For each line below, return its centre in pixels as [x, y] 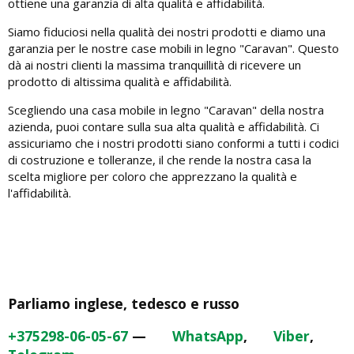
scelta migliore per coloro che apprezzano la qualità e [153, 176]
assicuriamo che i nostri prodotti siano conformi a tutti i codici [173, 143]
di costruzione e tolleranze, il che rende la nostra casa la [160, 159]
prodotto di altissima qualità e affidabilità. [120, 81]
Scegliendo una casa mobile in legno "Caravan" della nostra [166, 109]
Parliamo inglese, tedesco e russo [124, 303]
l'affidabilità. [40, 192]
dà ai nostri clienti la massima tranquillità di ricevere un [154, 64]
